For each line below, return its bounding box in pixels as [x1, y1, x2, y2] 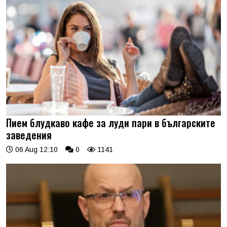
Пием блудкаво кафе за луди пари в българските [6, 115, 215, 130]
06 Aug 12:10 [13, 145, 58, 154]
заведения [6, 127, 52, 142]
